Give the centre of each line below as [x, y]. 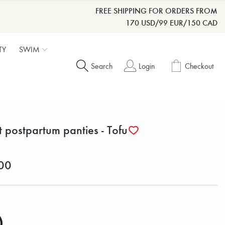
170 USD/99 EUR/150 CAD [172, 22]
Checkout [199, 66]
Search [101, 66]
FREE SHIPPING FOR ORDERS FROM [156, 10]
